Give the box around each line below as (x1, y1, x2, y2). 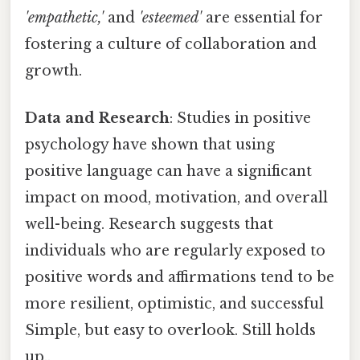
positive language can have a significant (25, 162, 312, 181)
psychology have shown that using (25, 136, 275, 154)
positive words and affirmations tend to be (25, 268, 334, 287)
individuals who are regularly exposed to (25, 242, 325, 260)
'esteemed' (139, 8, 202, 27)
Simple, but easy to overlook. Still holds (25, 321, 316, 340)
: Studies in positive (170, 109, 311, 128)
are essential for (202, 8, 323, 27)
